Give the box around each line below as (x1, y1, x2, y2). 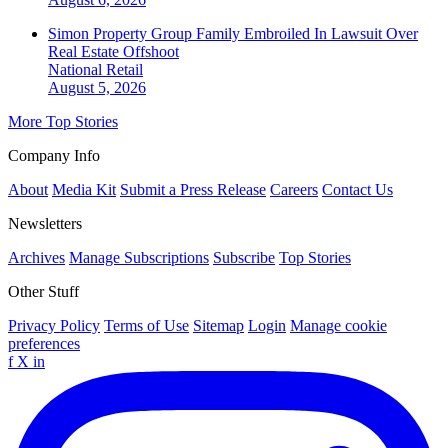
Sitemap (193, 316, 244, 334)
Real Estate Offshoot (48, 42, 179, 60)
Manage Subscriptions (69, 248, 209, 266)
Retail (106, 60, 143, 78)
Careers (270, 180, 318, 198)
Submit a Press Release (120, 180, 266, 198)
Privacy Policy (8, 316, 100, 334)
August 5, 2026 (48, 78, 146, 96)
